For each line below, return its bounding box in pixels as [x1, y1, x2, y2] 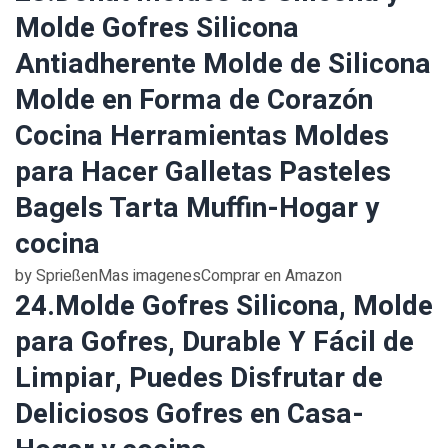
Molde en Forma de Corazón [15, 80, 373, 121]
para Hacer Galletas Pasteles [15, 152, 391, 193]
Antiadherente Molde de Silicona [15, 44, 431, 85]
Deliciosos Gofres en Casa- [15, 394, 364, 435]
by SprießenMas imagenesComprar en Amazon [15, 264, 342, 288]
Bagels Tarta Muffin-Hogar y [15, 188, 379, 229]
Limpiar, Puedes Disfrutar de [15, 358, 383, 399]
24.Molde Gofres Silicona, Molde [15, 286, 433, 327]
